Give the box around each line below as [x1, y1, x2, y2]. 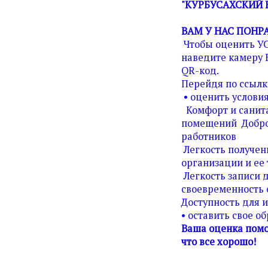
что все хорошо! [181, 234, 256, 248]
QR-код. [181, 63, 219, 77]
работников [181, 129, 236, 143]
